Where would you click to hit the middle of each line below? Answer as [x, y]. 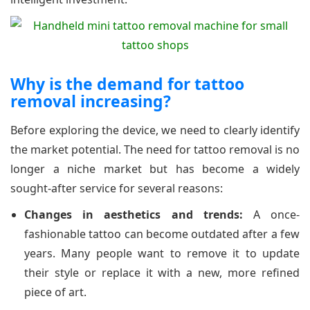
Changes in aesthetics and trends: [134, 214]
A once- [271, 214]
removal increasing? [91, 101]
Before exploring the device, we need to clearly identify [155, 130]
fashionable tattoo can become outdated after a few [162, 234]
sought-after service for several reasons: [117, 188]
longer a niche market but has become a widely [155, 168]
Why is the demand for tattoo [127, 83]
